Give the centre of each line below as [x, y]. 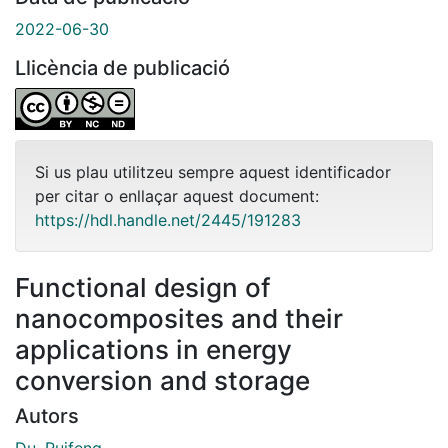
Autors [47, 415]
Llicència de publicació [122, 67]
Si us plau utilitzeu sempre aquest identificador [213, 171]
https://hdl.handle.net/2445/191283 [168, 219]
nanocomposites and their [179, 318]
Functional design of [143, 287]
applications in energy [153, 349]
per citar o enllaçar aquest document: [177, 195]
